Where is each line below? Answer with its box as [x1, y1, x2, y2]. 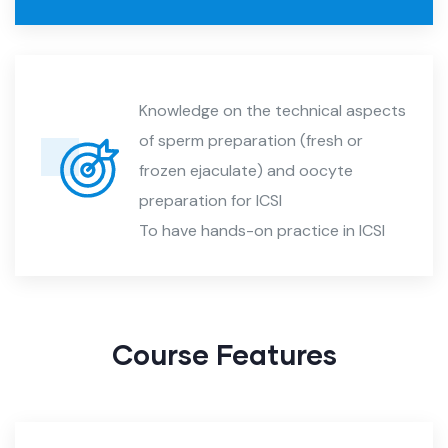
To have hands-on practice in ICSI [139, 219, 385, 241]
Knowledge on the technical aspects [139, 99, 406, 121]
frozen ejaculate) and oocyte [139, 159, 353, 181]
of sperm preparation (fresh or [139, 129, 363, 151]
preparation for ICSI [139, 189, 282, 211]
